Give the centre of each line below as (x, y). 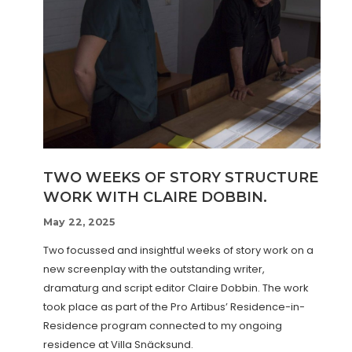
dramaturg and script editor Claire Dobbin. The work (176, 288)
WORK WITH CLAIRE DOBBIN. (155, 197)
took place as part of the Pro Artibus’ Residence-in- (174, 306)
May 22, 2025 (79, 222)
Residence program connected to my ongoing (163, 325)
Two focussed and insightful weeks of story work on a (178, 250)
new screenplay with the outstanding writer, (154, 269)
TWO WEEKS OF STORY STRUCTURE (181, 177)
